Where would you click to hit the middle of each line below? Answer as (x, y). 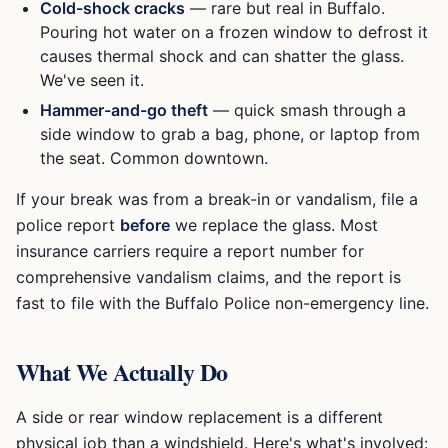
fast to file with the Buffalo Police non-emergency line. (222, 303)
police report (68, 225)
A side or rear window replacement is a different (199, 417)
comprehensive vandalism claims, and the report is (208, 277)
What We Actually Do (122, 371)
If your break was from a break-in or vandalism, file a (217, 199)
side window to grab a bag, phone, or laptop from (230, 134)
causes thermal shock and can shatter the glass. (222, 56)
